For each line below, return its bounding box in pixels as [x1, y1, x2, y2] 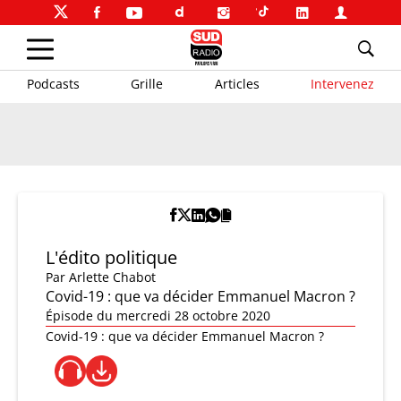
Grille [131, 74, 164, 92]
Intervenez [310, 74, 374, 92]
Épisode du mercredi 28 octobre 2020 [46, 307, 270, 324]
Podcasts [27, 74, 80, 92]
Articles [214, 74, 260, 92]
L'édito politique [46, 245, 177, 269]
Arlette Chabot [69, 269, 156, 286]
